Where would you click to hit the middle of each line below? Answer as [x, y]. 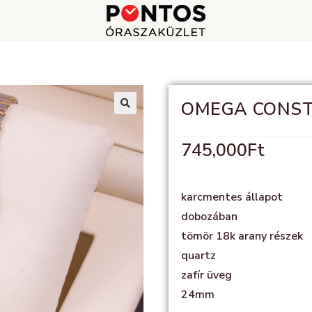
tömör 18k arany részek [242, 236]
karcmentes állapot [232, 197]
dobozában [209, 217]
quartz [198, 256]
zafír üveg [206, 275]
